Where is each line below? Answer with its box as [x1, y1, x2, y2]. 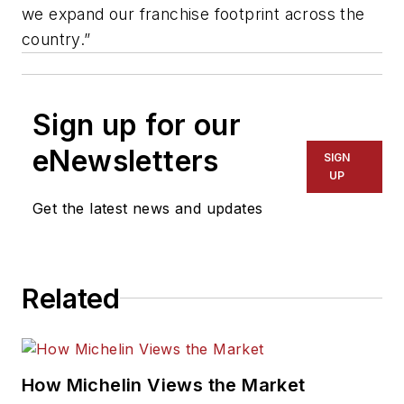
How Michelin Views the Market [22, 373, 306, 396]
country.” [22, 29, 96, 49]
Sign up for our [32, 106, 241, 142]
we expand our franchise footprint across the [22, 4, 365, 23]
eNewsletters [32, 142, 219, 179]
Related [22, 281, 120, 315]
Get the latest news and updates [32, 198, 263, 217]
